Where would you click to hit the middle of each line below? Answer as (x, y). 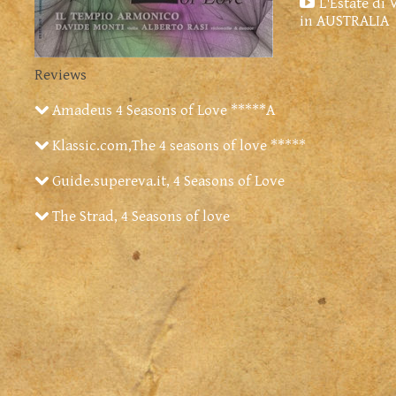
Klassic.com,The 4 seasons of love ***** (177, 145)
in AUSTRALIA (344, 21)
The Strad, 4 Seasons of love (139, 216)
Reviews (61, 75)
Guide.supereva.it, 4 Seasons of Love (167, 181)
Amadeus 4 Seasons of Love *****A (162, 110)
